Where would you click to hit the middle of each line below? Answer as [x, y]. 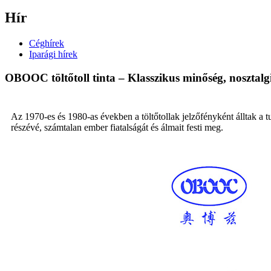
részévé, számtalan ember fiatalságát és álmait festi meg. [117, 128]
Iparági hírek [53, 54]
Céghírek [47, 43]
